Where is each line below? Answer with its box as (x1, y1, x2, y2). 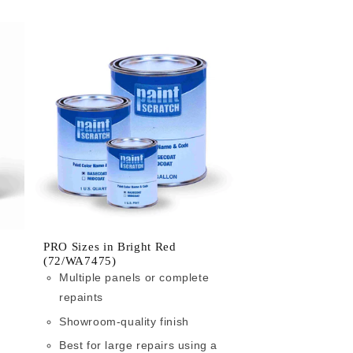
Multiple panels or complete (59, 271, 210, 284)
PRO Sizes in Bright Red (43, 240, 176, 254)
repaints (59, 291, 103, 304)
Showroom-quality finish (59, 314, 189, 328)
